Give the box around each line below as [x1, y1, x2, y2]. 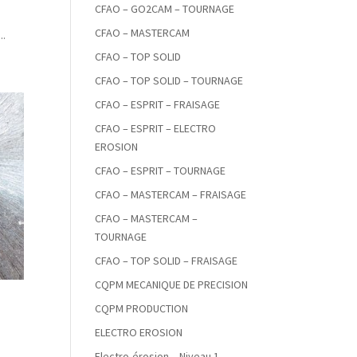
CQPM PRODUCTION [95, 301, 189, 316]
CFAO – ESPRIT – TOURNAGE [95, 163, 226, 178]
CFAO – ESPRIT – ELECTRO [95, 121, 217, 135]
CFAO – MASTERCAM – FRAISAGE [95, 187, 247, 202]
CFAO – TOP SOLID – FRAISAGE [95, 253, 238, 268]
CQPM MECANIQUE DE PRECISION [95, 277, 249, 292]
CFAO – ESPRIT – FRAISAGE [95, 97, 221, 112]
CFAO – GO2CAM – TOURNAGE [95, 2, 235, 16]
